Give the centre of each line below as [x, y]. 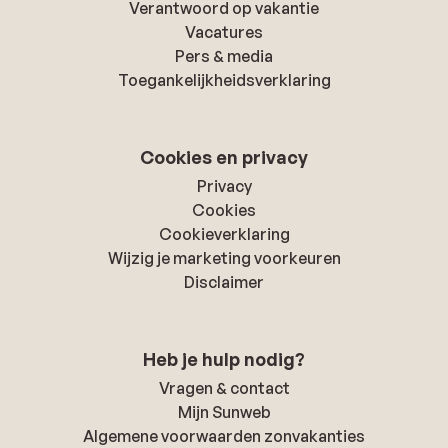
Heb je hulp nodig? [224, 358]
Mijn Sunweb [224, 411]
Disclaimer [224, 281]
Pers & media [224, 55]
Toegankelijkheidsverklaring [224, 79]
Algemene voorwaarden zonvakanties [224, 435]
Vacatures [224, 31]
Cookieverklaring [224, 233]
